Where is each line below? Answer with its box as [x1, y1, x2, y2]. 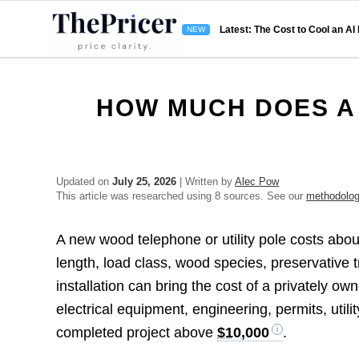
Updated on [56, 175, 113, 188]
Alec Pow [235, 175, 280, 188]
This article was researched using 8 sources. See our [56, 190, 307, 202]
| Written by [176, 175, 236, 188]
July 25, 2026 [112, 175, 177, 188]
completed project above [56, 325, 218, 341]
